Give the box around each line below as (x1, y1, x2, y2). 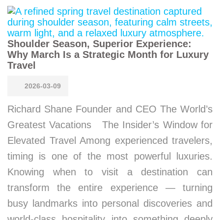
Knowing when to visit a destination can (7, 166, 213, 177)
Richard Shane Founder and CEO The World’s (7, 104, 213, 114)
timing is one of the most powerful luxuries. (7, 151, 213, 162)
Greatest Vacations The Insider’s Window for (7, 119, 213, 130)
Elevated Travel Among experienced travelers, (7, 135, 213, 146)
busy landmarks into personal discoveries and (7, 198, 213, 209)
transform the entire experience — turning (7, 182, 213, 193)
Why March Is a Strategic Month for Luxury (7, 49, 209, 60)
